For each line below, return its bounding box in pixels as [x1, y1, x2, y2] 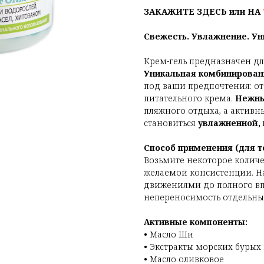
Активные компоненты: [144, 216, 247, 228]
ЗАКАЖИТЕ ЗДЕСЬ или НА [144, 6, 263, 18]
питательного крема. [144, 93, 235, 104]
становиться [144, 117, 198, 129]
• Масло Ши [144, 229, 193, 240]
